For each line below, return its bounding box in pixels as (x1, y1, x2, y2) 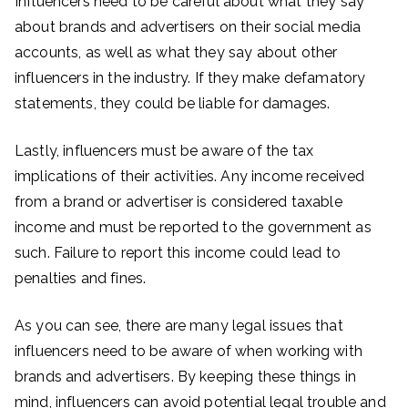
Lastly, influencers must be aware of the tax (15, 142, 314, 159)
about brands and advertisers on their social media (15, 18, 362, 36)
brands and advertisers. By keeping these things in (15, 368, 357, 385)
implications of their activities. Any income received (15, 168, 365, 185)
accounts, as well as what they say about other (15, 44, 338, 61)
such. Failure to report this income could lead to (15, 244, 341, 261)
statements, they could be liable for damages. (15, 95, 331, 112)
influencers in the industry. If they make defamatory (15, 69, 366, 87)
